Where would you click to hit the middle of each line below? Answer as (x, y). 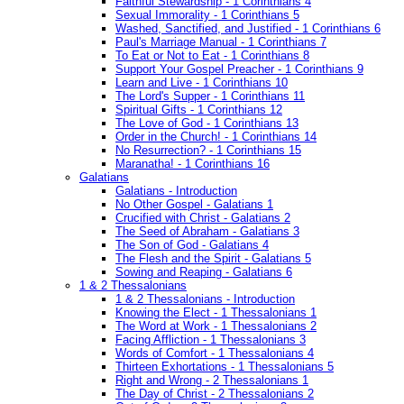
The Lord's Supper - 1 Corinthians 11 (210, 96)
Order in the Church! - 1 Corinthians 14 (216, 137)
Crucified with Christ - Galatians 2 (203, 218)
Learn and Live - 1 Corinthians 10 (202, 83)
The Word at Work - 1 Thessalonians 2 (216, 326)
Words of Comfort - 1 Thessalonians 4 (215, 353)
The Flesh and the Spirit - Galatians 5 (213, 259)
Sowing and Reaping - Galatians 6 (204, 272)
